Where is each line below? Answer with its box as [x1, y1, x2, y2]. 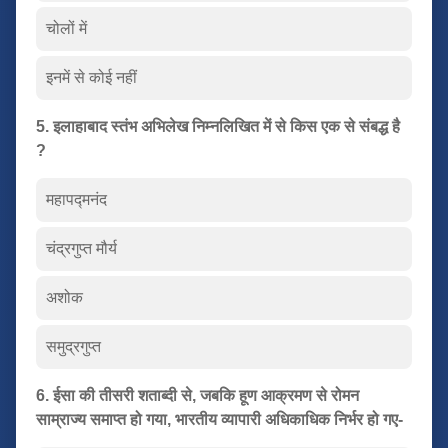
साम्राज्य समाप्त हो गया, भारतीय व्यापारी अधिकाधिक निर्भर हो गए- [36, 410, 403, 428]
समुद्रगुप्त [46, 337, 101, 355]
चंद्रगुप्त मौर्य [46, 239, 117, 257]
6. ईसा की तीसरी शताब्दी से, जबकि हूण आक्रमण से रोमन [36, 386, 359, 404]
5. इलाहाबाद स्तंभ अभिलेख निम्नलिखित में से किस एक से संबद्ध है [36, 117, 400, 135]
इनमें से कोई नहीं [46, 68, 137, 86]
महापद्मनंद [46, 190, 107, 208]
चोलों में [46, 19, 87, 37]
